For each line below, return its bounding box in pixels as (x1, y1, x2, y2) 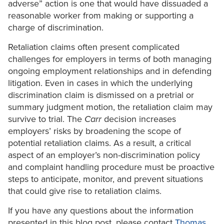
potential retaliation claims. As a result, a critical (8, 137, 191, 149)
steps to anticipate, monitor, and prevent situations (8, 173, 203, 185)
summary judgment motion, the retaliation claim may (8, 101, 212, 113)
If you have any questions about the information (8, 205, 193, 216)
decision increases (101, 113, 176, 125)
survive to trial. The (8, 113, 84, 125)
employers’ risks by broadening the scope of (8, 125, 181, 137)
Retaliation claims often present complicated (8, 41, 179, 53)
